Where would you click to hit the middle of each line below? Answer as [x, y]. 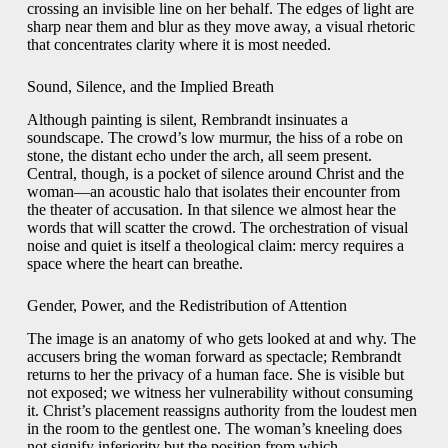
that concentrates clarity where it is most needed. [178, 45]
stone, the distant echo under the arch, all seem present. [199, 155]
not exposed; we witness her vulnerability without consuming [219, 392]
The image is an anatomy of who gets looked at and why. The [221, 338]
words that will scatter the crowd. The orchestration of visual [217, 227]
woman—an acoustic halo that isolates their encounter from [213, 191]
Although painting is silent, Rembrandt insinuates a [187, 119]
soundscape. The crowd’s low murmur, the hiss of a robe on [214, 137]
